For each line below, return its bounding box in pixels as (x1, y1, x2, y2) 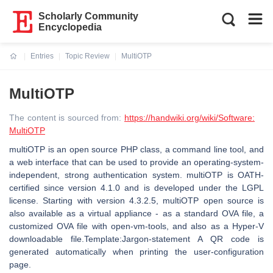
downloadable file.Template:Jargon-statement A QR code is (9, 234, 264, 244)
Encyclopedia (38, 22, 102, 32)
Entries (30, 52, 54, 60)
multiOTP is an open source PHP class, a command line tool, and (9, 144, 264, 154)
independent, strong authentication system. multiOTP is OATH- (9, 170, 264, 180)
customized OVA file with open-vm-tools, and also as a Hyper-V (9, 221, 264, 231)
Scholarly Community (38, 11, 139, 21)
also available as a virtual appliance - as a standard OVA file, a (9, 208, 264, 218)
